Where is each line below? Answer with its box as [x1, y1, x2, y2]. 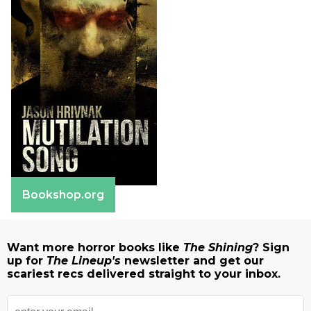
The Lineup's [47, 253, 124, 267]
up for [7, 253, 47, 267]
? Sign [253, 240, 289, 254]
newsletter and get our [124, 253, 264, 267]
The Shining [183, 240, 253, 254]
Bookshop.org [22, 187, 104, 201]
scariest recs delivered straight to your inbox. [7, 267, 280, 280]
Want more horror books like [7, 240, 183, 254]
